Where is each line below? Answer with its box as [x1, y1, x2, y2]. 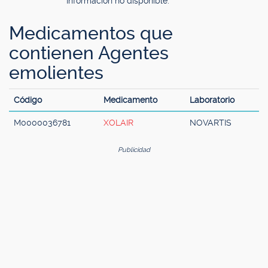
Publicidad [118, 146, 150, 154]
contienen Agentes [9, 42, 169, 63]
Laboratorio [190, 95, 234, 105]
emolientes [9, 62, 103, 83]
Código [14, 95, 42, 105]
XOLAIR [103, 118, 133, 127]
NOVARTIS [190, 118, 232, 127]
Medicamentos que [9, 23, 173, 44]
